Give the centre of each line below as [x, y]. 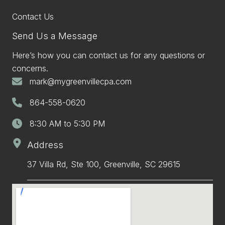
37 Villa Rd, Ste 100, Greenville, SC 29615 [104, 164]
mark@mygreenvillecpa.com [81, 81]
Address [45, 145]
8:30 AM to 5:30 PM [67, 124]
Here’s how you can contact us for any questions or [108, 55]
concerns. [30, 68]
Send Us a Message [55, 36]
